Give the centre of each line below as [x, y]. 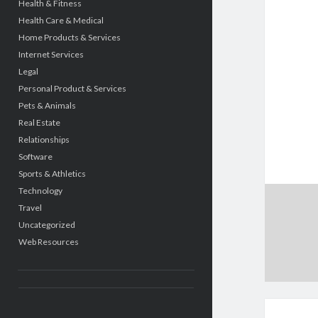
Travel [30, 208]
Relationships [44, 139]
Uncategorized [46, 225]
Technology [40, 191]
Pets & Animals [47, 105]
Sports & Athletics [52, 174]
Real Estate [39, 122]
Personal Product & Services [72, 88]
